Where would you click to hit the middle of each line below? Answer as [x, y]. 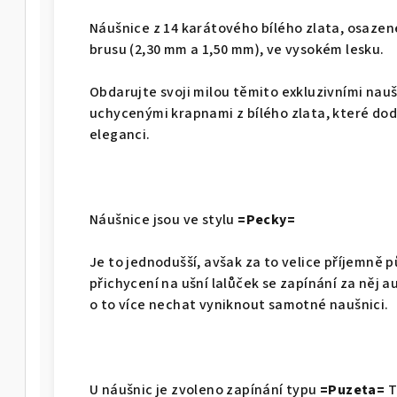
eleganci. [122, 135]
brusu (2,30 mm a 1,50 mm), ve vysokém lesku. [237, 50]
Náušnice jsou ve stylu [164, 220]
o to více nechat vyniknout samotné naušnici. [241, 305]
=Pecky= [267, 220]
